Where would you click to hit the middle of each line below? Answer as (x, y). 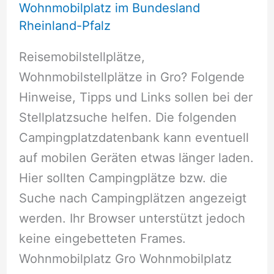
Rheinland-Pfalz (65, 25)
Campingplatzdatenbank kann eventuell (134, 137)
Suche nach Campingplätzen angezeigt (132, 198)
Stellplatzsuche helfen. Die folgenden (128, 117)
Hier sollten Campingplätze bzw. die (123, 178)
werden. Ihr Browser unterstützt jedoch (132, 218)
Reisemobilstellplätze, (82, 57)
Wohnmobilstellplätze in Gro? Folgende (131, 77)
